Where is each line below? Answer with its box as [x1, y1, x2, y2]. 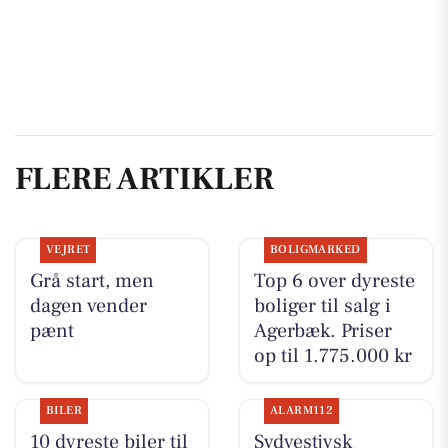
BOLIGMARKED [269, 241, 361, 257]
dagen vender [29, 292, 147, 319]
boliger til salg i [253, 292, 391, 319]
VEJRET [45, 241, 91, 257]
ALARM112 [269, 402, 334, 418]
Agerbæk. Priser [253, 317, 392, 344]
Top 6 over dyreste [253, 267, 415, 294]
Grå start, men [29, 267, 154, 294]
